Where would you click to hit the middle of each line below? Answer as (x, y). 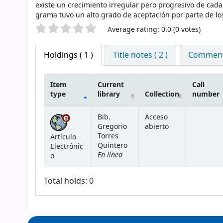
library (109, 95)
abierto (157, 127)
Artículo (63, 137)
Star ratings (61, 30)
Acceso (156, 117)
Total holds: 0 (69, 181)
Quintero (112, 146)
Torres (108, 136)
